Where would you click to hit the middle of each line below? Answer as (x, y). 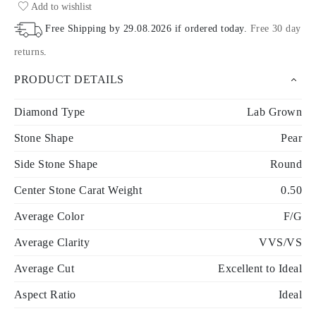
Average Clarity (52, 242)
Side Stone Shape (56, 164)
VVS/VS (280, 242)
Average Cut (44, 268)
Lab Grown (274, 111)
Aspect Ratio (45, 294)
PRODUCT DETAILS (69, 79)
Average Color (49, 216)
